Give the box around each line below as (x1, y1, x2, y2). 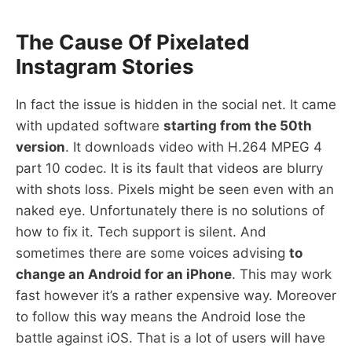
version (16, 139, 65, 156)
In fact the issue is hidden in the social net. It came (16, 97, 336, 113)
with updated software (16, 118, 163, 134)
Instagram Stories (16, 54, 194, 79)
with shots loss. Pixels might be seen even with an (16, 181, 334, 198)
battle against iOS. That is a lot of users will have (16, 330, 325, 346)
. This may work (232, 266, 332, 283)
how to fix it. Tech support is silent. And (16, 224, 266, 240)
